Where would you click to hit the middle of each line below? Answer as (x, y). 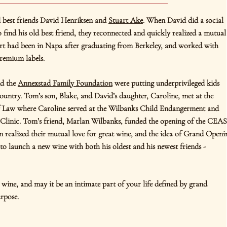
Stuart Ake (125, 20)
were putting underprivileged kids (166, 83)
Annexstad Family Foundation (65, 83)
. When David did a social (183, 20)
